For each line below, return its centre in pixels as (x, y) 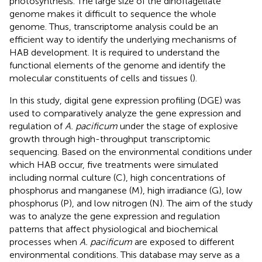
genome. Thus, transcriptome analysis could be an (114, 26)
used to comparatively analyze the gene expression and (125, 113)
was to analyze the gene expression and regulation (115, 216)
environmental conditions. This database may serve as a (125, 254)
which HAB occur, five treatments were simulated (114, 164)
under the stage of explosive (178, 126)
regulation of (37, 126)
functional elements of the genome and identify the (118, 65)
